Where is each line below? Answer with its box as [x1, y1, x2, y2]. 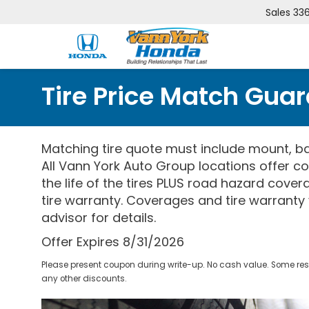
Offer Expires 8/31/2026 [41, 233, 184, 250]
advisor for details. [41, 209, 156, 226]
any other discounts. [41, 273, 127, 284]
